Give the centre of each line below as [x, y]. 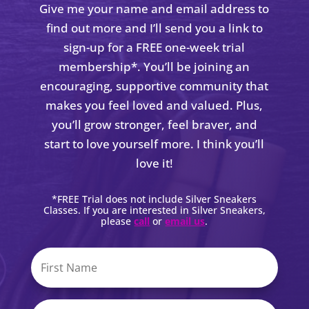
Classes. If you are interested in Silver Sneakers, [154, 210]
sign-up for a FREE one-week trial [154, 47]
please [118, 221]
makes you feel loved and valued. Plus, [154, 105]
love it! [154, 163]
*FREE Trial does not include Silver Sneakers [154, 199]
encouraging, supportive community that [154, 86]
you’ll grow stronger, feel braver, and [154, 124]
